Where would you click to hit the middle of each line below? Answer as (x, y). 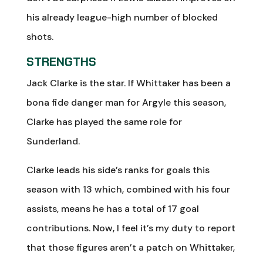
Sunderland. (53, 141)
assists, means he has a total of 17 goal (112, 208)
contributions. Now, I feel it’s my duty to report (131, 228)
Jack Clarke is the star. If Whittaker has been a (128, 83)
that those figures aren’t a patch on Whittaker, (130, 247)
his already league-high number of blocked (122, 17)
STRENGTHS (61, 61)
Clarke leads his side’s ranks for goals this (118, 170)
